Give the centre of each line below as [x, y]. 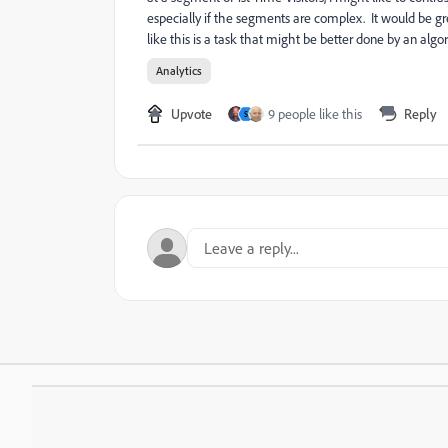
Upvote [191, 113]
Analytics [179, 70]
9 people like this [315, 114]
